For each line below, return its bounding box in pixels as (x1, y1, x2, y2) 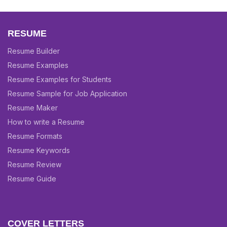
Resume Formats (8, 132, 62, 140)
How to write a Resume (8, 118, 85, 126)
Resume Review (8, 160, 61, 169)
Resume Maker (8, 103, 58, 112)
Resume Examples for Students (8, 75, 111, 84)
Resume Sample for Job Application (8, 89, 127, 98)
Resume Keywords (8, 146, 70, 155)
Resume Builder (8, 47, 60, 55)
